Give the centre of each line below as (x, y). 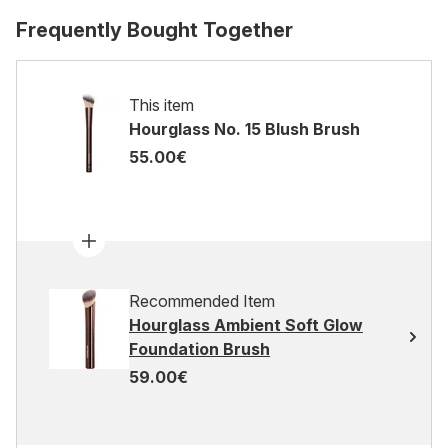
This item (161, 105)
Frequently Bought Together (154, 30)
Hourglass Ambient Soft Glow (246, 325)
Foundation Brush (199, 349)
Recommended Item (202, 301)
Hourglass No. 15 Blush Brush (244, 129)
